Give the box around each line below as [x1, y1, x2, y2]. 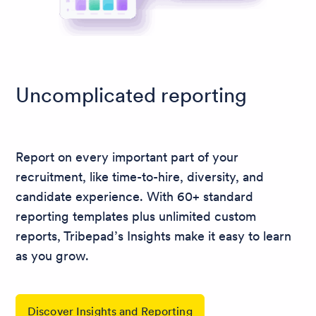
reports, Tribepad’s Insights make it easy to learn [16, 227, 291, 244]
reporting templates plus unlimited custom [16, 207, 256, 224]
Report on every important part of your [16, 148, 238, 165]
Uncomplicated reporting [16, 82, 247, 108]
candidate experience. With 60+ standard [16, 188, 253, 205]
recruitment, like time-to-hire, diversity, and [16, 168, 264, 185]
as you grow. [16, 247, 89, 264]
